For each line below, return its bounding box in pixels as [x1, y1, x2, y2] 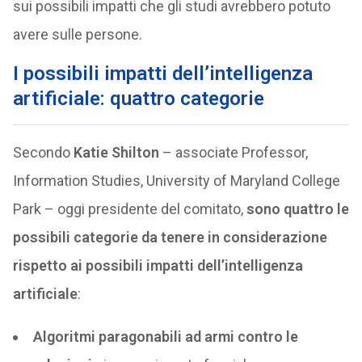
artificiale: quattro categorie [12, 87, 264, 110]
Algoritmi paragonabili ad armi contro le [32, 328, 298, 345]
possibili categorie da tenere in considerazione [12, 229, 327, 246]
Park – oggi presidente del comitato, [12, 200, 246, 217]
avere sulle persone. [12, 26, 142, 43]
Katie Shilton [73, 144, 159, 161]
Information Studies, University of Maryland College [12, 172, 340, 189]
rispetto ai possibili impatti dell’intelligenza [12, 257, 303, 274]
